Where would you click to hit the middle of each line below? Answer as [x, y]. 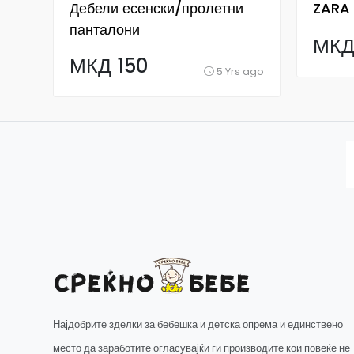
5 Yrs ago [239, 72]
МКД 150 [109, 66]
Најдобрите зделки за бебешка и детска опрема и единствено [198, 324]
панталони [105, 30]
